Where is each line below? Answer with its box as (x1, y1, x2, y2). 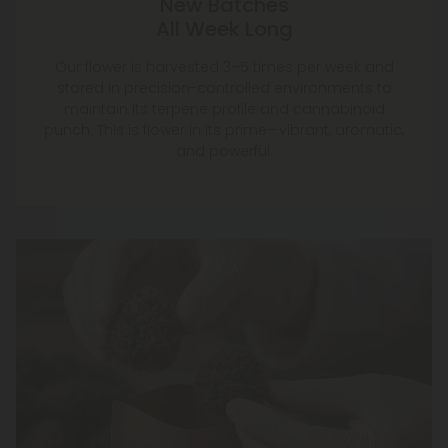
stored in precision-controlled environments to (56, 78, 392, 99)
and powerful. (175, 141, 273, 162)
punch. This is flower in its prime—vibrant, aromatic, (44, 120, 404, 141)
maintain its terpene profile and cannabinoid (63, 99, 385, 120)
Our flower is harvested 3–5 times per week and (54, 57, 394, 78)
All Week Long (155, 15, 293, 44)
